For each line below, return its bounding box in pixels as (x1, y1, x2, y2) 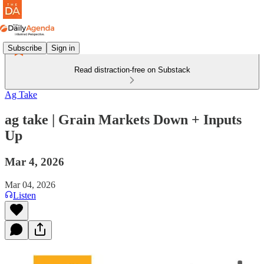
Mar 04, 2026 (5, 179, 55, 190)
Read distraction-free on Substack (74, 65, 190, 74)
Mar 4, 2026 (5, 155, 64, 168)
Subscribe (8, 43, 42, 52)
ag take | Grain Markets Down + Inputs (5, 111, 242, 127)
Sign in (51, 43, 75, 52)
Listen (13, 190, 36, 200)
